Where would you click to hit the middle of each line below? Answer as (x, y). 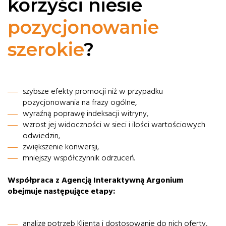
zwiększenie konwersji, (61, 147)
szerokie (46, 49)
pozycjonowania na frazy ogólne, (80, 102)
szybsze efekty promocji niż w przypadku (93, 91)
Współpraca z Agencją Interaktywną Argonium (95, 180)
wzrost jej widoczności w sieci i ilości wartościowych (114, 125)
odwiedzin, (41, 136)
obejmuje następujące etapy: (61, 191)
